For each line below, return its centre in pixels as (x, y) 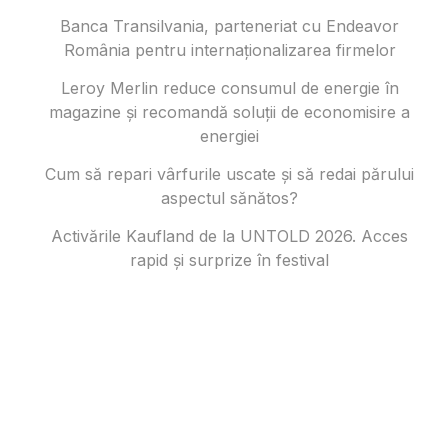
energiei (230, 135)
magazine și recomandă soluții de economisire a (230, 111)
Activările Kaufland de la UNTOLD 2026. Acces (230, 235)
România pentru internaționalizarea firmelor (229, 49)
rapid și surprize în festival (230, 259)
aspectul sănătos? (230, 197)
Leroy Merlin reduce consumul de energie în (229, 87)
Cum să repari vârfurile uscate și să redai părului (230, 173)
